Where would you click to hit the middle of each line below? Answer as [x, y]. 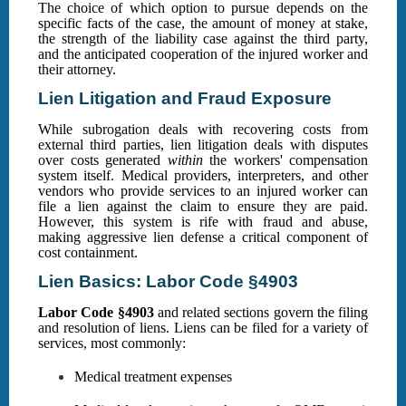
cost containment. [88, 253]
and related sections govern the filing [261, 313]
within [185, 160]
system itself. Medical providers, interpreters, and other [203, 176]
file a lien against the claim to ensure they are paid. [203, 207]
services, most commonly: [112, 343]
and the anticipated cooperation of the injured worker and [203, 54]
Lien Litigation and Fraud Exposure [185, 99]
